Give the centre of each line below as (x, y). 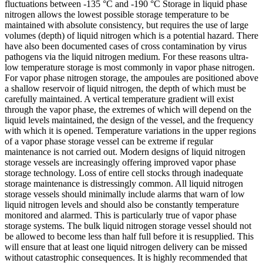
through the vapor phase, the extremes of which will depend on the (128, 109)
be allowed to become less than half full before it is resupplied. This (129, 236)
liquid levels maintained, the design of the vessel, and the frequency (129, 120)
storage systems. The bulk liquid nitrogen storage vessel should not (128, 226)
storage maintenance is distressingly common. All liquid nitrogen (124, 183)
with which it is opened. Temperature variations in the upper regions (130, 131)
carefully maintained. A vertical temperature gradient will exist (119, 99)
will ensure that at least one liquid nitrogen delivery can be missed (126, 247)
